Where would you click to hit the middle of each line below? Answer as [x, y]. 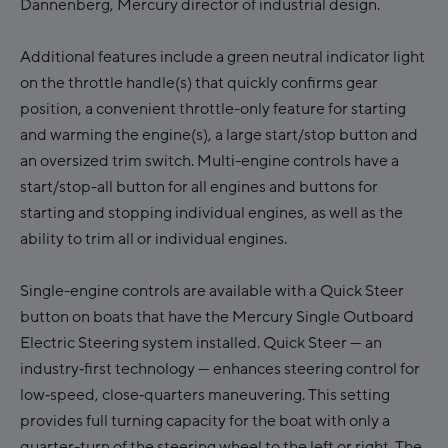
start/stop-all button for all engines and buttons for [199, 187]
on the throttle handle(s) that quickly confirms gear [199, 83]
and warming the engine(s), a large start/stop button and [219, 135]
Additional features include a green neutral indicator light [222, 57]
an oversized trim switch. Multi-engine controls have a [209, 161]
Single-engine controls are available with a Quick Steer [212, 291]
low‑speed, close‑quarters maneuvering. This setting [205, 395]
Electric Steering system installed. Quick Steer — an [201, 343]
